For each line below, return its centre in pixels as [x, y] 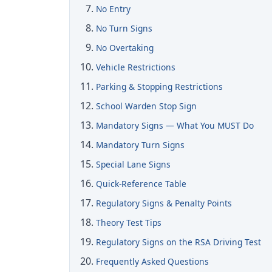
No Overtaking [125, 47]
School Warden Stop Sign [147, 106]
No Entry [114, 8]
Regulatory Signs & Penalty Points [164, 203]
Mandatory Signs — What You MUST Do [175, 125]
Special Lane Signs [134, 164]
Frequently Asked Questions [153, 261]
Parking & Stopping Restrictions [160, 86]
